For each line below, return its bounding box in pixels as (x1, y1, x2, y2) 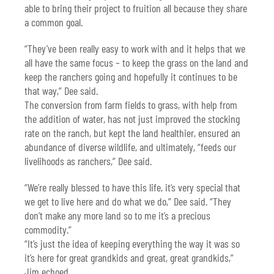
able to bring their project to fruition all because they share (24, 1, 247, 15)
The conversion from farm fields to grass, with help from (24, 98, 237, 112)
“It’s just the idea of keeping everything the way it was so (24, 237, 240, 251)
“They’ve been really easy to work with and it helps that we (24, 42, 245, 56)
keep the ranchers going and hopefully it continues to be (24, 70, 237, 84)
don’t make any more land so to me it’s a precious (24, 209, 210, 223)
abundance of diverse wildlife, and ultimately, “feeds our (24, 140, 236, 154)
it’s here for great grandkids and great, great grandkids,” (24, 251, 234, 265)
